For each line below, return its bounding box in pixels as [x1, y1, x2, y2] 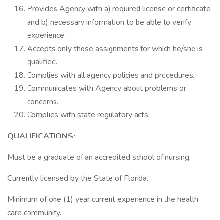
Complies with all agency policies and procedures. [27, 70, 194, 81]
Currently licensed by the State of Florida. [7, 173, 148, 184]
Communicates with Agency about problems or [27, 83, 186, 94]
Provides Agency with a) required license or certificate [27, 3, 211, 14]
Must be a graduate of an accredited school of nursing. [7, 152, 191, 163]
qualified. [27, 56, 57, 67]
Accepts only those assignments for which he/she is [27, 43, 203, 54]
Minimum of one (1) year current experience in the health [7, 194, 198, 205]
